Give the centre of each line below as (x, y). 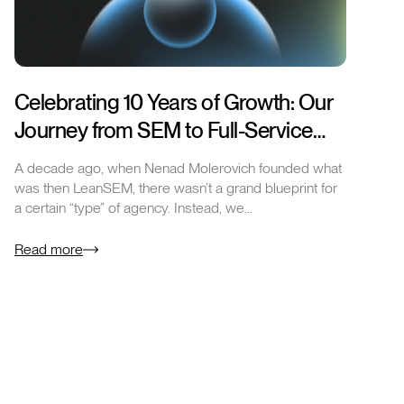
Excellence (64, 158)
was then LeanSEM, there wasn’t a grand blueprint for (176, 188)
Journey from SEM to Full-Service (164, 130)
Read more (49, 249)
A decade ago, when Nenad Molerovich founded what (178, 168)
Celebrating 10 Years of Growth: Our (174, 102)
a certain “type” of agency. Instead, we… (133, 207)
